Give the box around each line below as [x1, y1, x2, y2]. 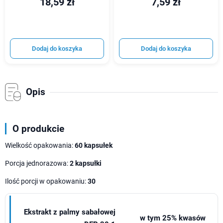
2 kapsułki [70, 159, 102, 168]
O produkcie [12, 123, 64, 135]
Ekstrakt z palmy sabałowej [24, 207, 116, 217]
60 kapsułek [75, 141, 112, 150]
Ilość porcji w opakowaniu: [5, 177, 88, 186]
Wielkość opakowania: [5, 141, 75, 150]
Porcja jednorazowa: [5, 159, 70, 168]
